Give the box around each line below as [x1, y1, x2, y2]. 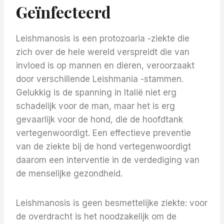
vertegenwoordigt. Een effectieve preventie [16, 128, 191, 138]
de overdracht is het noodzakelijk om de [16, 211, 176, 222]
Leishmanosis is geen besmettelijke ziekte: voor [16, 198, 207, 208]
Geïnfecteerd [16, 1, 111, 23]
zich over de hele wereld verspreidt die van [16, 47, 189, 57]
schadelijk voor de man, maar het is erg [16, 101, 175, 111]
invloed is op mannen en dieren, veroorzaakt [16, 60, 194, 71]
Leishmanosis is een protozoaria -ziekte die [16, 33, 189, 44]
